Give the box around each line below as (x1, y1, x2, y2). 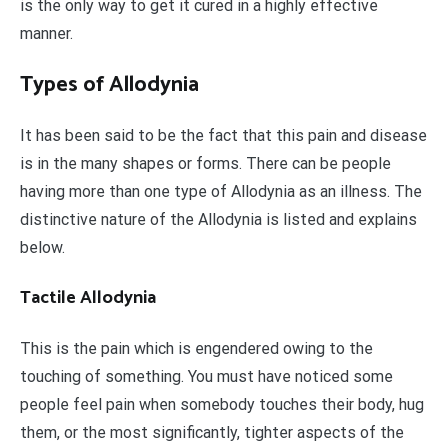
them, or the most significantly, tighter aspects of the (20, 423, 404, 443)
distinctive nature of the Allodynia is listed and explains (20, 210, 417, 230)
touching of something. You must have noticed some (20, 367, 393, 387)
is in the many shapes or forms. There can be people (20, 154, 391, 174)
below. (20, 238, 65, 258)
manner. (20, 24, 73, 44)
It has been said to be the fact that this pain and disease (20, 126, 427, 146)
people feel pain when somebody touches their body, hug (20, 395, 424, 415)
